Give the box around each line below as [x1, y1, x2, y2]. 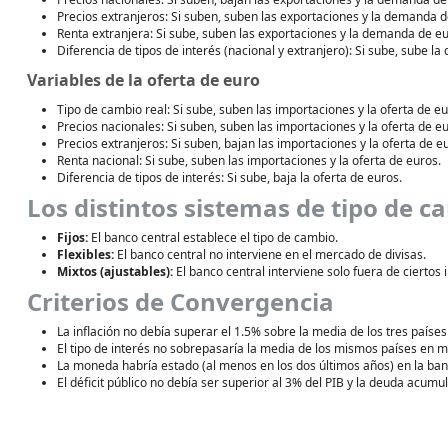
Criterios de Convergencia [27, 285, 334, 318]
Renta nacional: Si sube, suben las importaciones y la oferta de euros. [57, 152, 441, 169]
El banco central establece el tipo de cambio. [88, 229, 338, 246]
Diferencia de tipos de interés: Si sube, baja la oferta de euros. [57, 169, 402, 186]
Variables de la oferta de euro [27, 69, 260, 91]
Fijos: [57, 229, 88, 246]
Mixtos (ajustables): [57, 263, 173, 280]
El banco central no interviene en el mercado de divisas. [114, 246, 426, 263]
